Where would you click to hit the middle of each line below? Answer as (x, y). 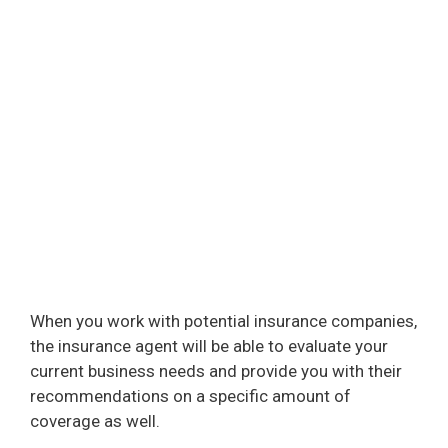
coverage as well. (95, 420)
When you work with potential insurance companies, (223, 320)
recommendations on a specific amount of (190, 395)
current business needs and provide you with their (216, 370)
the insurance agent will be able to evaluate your (209, 345)
